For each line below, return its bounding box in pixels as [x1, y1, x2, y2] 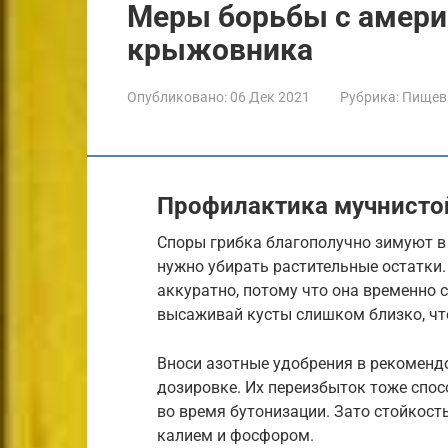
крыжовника [127, 31, 313, 67]
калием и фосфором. [157, 425, 314, 445]
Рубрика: [340, 88, 399, 105]
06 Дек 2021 [230, 88, 310, 105]
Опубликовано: [127, 88, 227, 105]
